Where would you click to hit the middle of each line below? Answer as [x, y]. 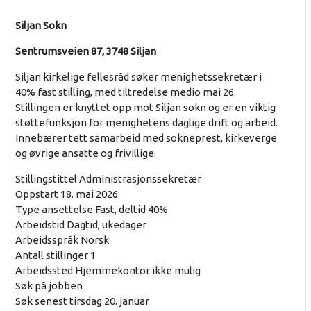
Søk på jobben [49, 286]
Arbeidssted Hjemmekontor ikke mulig [108, 271]
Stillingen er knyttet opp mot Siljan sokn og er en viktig [145, 108]
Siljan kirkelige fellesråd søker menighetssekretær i [138, 77]
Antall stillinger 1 [55, 255]
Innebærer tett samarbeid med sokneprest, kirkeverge [146, 138]
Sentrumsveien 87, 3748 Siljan [85, 51]
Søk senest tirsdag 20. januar [82, 301]
